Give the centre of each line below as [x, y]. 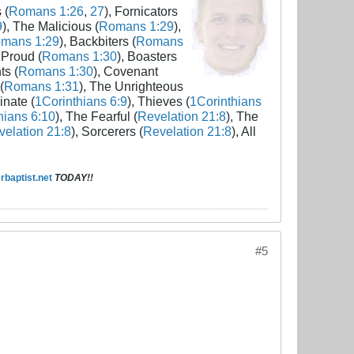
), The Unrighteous [131, 87]
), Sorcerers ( [107, 132]
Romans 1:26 [46, 11]
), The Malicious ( [50, 26]
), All [243, 132]
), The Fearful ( [96, 117]
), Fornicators [141, 11]
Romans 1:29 [136, 26]
